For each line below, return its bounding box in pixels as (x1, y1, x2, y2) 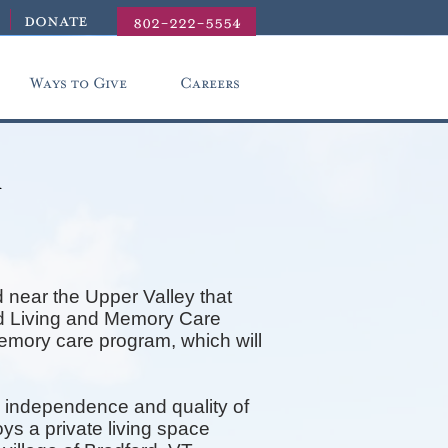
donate (4, 10, 93, 32)
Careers (179, 74, 240, 93)
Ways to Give (29, 74, 127, 93)
